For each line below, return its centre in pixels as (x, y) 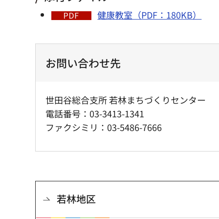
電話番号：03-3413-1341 (95, 114)
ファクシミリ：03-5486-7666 (104, 127)
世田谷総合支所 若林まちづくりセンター (131, 100)
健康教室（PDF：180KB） (150, 15)
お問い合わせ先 (83, 63)
